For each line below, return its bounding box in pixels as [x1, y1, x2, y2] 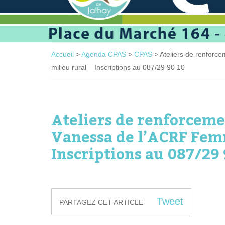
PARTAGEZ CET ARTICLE [59, 198, 143, 206]
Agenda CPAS [81, 50, 126, 58]
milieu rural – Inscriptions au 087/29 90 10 [51, 63, 185, 71]
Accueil [51, 50, 74, 58]
